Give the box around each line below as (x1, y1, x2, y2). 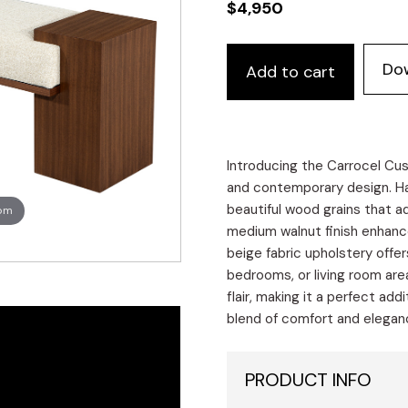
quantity (226, 131, 284, 151)
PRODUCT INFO (245, 368, 372, 393)
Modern (226, 66, 279, 86)
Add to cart (246, 61, 336, 84)
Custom (226, 44, 280, 64)
